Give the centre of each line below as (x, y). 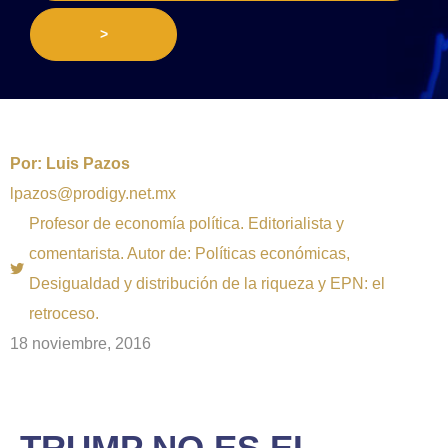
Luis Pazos (86, 164)
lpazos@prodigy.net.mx (93, 194)
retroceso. (64, 314)
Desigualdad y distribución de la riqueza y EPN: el (207, 284)
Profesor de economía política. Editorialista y (186, 224)
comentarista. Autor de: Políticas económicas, (189, 254)
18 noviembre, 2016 (80, 344)
